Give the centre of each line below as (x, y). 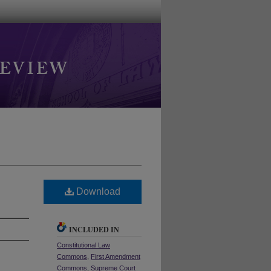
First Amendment (116, 256)
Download (97, 191)
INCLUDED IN (94, 229)
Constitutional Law (83, 245)
